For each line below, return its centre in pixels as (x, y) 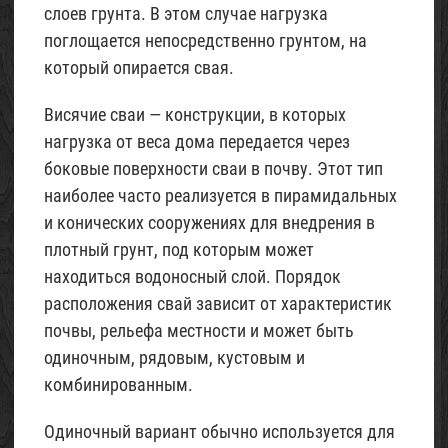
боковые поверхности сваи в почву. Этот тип (213, 168)
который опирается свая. (139, 67)
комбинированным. (118, 384)
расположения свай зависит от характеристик (218, 303)
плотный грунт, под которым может (179, 249)
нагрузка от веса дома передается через (197, 141)
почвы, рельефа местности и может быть (199, 330)
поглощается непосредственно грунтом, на (205, 40)
